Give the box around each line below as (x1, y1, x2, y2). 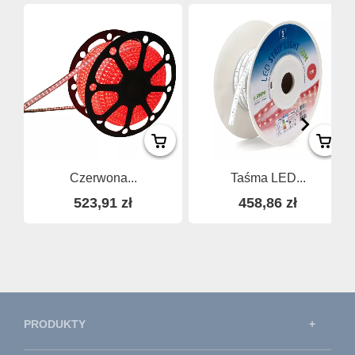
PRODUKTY (24, 318, 86, 331)
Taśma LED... (230, 170, 306, 185)
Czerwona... (69, 170, 137, 185)
